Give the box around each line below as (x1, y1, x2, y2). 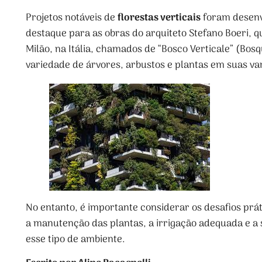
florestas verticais (118, 9, 201, 26)
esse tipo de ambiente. (26, 231, 125, 248)
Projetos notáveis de (26, 9, 118, 26)
